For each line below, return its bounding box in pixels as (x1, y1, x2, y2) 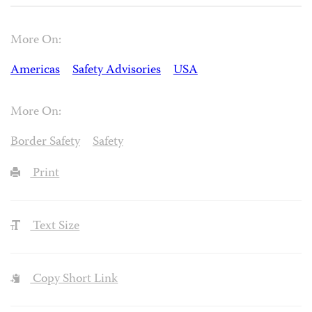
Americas (10, 60, 60, 81)
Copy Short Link (30, 269, 118, 290)
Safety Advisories (72, 60, 161, 81)
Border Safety (10, 132, 80, 153)
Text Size (30, 217, 80, 237)
